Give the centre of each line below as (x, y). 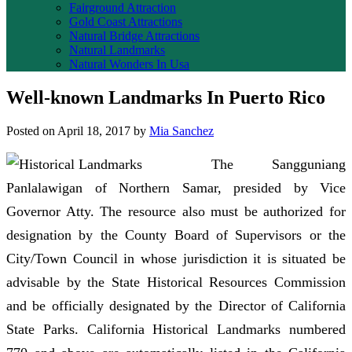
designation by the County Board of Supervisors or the (176, 235)
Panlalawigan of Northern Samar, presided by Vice (176, 187)
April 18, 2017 (94, 130)
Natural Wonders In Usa (129, 64)
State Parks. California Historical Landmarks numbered (176, 329)
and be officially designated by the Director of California (176, 305)
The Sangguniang (279, 164)
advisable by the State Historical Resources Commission (176, 282)
